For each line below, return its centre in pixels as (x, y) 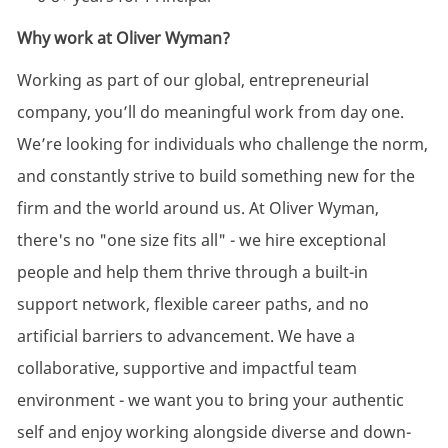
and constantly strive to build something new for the (215, 176)
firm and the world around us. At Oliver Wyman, (197, 208)
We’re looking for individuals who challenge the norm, (222, 144)
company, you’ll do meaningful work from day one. (210, 112)
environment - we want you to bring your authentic (210, 400)
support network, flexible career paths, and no (192, 304)
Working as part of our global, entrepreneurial (192, 80)
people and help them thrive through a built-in (192, 272)
